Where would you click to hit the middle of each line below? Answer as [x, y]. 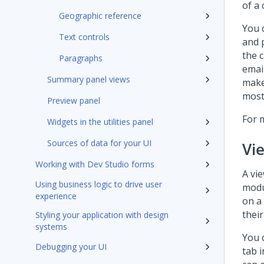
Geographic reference [100, 16]
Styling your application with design [102, 215]
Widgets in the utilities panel [100, 122]
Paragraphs [81, 58]
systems [51, 227]
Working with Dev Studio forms [95, 164]
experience [56, 196]
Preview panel [74, 100]
